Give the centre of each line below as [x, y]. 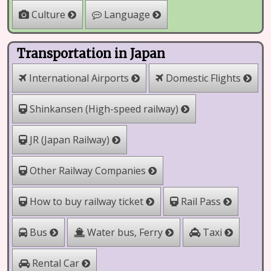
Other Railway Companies [88, 171]
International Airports [79, 78]
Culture [48, 15]
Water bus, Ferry [125, 232]
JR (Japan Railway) [70, 140]
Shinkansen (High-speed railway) [104, 109]
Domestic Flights [203, 78]
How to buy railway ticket [87, 201]
